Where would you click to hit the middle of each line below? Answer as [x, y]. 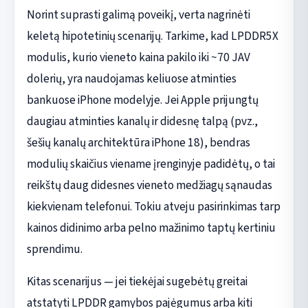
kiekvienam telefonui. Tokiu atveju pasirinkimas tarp [153, 207]
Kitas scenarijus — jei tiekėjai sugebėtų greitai [137, 282]
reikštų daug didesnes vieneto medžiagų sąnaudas [149, 186]
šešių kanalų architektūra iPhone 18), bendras [138, 143]
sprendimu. [54, 250]
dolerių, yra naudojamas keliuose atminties [131, 79]
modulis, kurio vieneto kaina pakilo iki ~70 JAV [138, 58]
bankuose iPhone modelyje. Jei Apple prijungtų [142, 100]
